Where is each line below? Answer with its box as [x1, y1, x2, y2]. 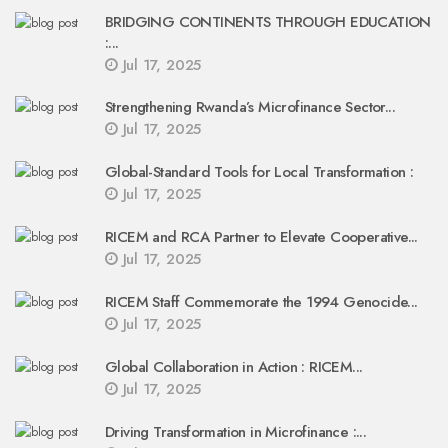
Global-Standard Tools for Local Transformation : [105, 161, 414, 183]
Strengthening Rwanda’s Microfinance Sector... [105, 96, 395, 118]
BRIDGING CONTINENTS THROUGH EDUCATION [105, 11, 431, 33]
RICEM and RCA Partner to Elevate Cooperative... [105, 226, 418, 248]
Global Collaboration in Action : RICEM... [105, 356, 363, 378]
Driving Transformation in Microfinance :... [105, 421, 367, 443]
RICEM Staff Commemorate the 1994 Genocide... [105, 291, 418, 313]
